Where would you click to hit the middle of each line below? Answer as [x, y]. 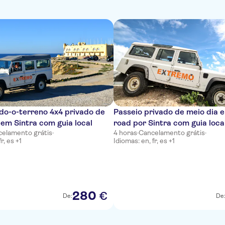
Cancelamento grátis [172, 133]
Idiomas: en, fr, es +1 [144, 141]
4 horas [125, 133]
